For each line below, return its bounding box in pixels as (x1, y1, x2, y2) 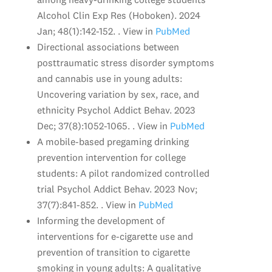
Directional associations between (36, 40, 179, 53)
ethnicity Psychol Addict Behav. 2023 (36, 103, 195, 116)
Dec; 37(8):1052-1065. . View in (36, 119, 168, 132)
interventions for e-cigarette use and (36, 229, 193, 242)
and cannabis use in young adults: (36, 72, 182, 84)
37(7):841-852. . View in (36, 198, 136, 211)
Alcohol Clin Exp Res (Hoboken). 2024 (36, 8, 200, 21)
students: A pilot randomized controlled (36, 166, 209, 179)
